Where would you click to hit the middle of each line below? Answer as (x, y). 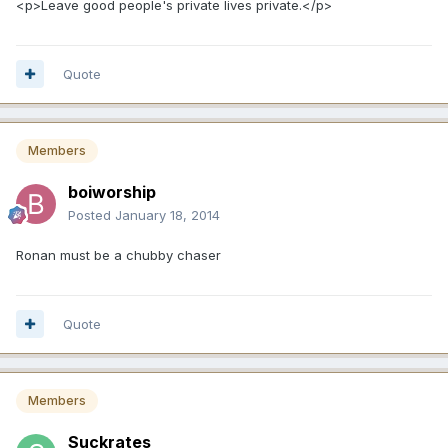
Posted (91, 214)
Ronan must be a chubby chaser (118, 254)
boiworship (112, 191)
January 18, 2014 (167, 214)
